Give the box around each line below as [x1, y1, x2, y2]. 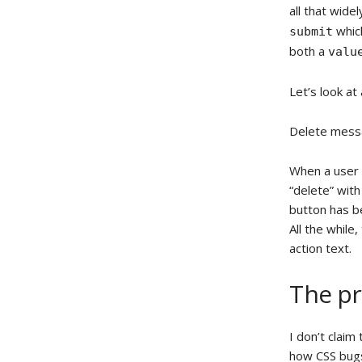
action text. [289, 240, 352, 256]
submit [289, 24, 334, 39]
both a [289, 43, 329, 59]
